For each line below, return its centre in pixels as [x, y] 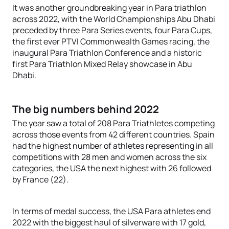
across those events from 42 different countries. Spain [113, 134]
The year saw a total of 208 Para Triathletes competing [113, 123]
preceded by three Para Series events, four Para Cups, [112, 30]
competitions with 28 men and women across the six [109, 157]
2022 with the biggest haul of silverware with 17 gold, [109, 222]
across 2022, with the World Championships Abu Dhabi [114, 19]
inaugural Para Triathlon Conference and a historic [107, 53]
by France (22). [40, 179]
